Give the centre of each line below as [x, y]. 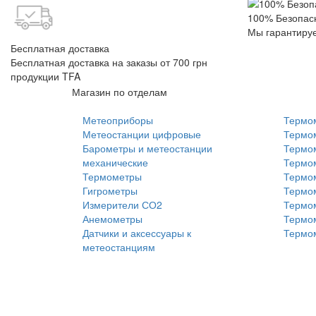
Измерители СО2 [122, 205]
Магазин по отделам [120, 92]
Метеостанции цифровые [142, 134]
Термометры [112, 176]
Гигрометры [110, 190]
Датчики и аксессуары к [137, 233]
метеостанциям [119, 247]
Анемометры [113, 219]
